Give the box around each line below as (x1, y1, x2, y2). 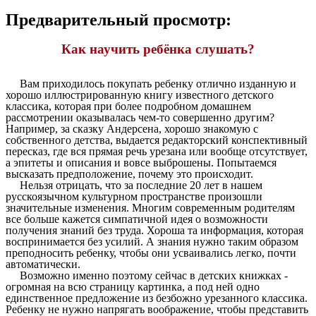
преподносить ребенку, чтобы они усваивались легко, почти (6, 247, 296, 260)
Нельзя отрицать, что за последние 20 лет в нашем (6, 179, 262, 192)
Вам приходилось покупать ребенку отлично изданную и (6, 78, 296, 90)
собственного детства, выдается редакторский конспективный (6, 134, 308, 147)
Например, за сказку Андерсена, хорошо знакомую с (6, 123, 258, 135)
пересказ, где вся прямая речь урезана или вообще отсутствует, (6, 145, 308, 158)
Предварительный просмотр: (6, 10, 231, 29)
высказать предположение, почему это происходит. (6, 168, 253, 181)
